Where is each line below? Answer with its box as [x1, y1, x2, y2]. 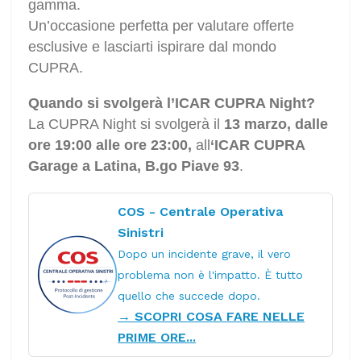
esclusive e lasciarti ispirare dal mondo [28, 39, 276, 56]
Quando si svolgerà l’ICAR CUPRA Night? [28, 95, 315, 112]
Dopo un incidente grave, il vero [118, 247, 291, 261]
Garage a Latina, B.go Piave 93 [28, 158, 239, 175]
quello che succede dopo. [118, 289, 260, 303]
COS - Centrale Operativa [118, 204, 283, 220]
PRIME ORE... [118, 330, 196, 346]
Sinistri [118, 225, 164, 241]
